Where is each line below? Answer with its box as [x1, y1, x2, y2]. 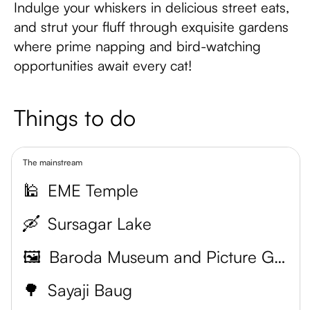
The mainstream [23, 157, 82, 167]
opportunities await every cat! [14, 57, 192, 74]
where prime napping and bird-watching [14, 37, 261, 55]
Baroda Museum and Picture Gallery [274, 246, 286, 267]
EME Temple [48, 180, 138, 201]
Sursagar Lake [48, 213, 152, 234]
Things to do [14, 104, 136, 131]
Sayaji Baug [48, 280, 132, 300]
